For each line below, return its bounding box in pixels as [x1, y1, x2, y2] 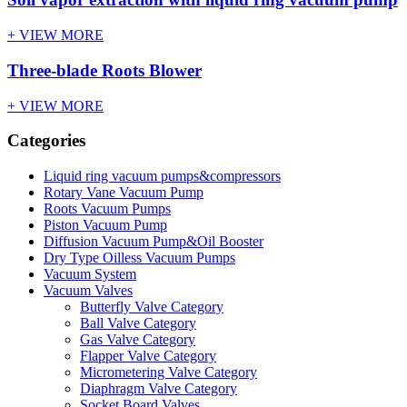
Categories [7, 131, 85, 151]
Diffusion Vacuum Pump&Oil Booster [44, 233, 263, 250]
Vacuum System [44, 266, 136, 283]
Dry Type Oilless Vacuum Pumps [44, 250, 235, 266]
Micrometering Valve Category [80, 364, 257, 381]
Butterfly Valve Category [80, 299, 223, 315]
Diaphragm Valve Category [80, 381, 237, 397]
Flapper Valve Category [80, 348, 216, 364]
